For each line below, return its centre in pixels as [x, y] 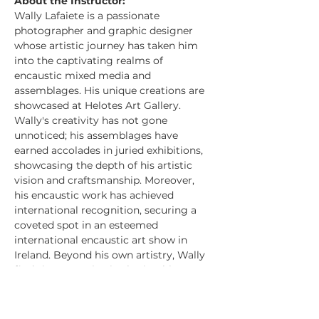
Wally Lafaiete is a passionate [88, 16]
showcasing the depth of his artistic [105, 165]
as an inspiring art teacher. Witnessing [112, 300]
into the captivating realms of [90, 61]
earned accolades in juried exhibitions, [110, 150]
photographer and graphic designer [105, 31]
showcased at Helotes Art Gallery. [98, 105]
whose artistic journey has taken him [108, 46]
